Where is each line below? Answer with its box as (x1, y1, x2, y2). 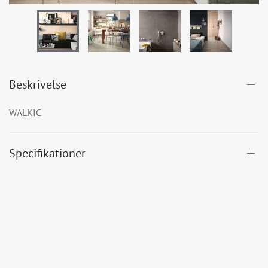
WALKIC (9, 106, 41, 118)
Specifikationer (9, 145, 86, 161)
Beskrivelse (9, 76, 66, 92)
